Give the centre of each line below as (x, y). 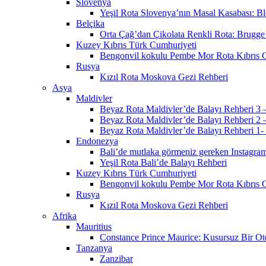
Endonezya (97, 141)
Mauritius (94, 227)
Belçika (90, 24)
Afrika (64, 216)
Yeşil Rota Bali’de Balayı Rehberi (163, 163)
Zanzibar (116, 259)
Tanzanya (94, 248)
